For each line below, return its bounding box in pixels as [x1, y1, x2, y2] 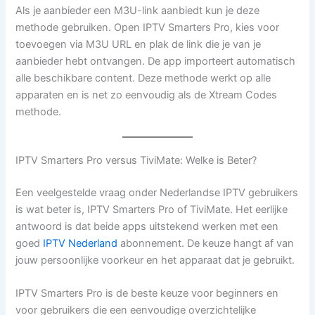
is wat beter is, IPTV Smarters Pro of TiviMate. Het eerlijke [15, 202, 288, 216]
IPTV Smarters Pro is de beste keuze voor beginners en [15, 287, 279, 300]
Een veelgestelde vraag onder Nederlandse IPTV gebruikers [15, 186, 299, 199]
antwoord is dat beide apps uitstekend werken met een [15, 219, 279, 233]
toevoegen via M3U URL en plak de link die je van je [15, 37, 262, 51]
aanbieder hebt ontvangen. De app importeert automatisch [15, 54, 296, 67]
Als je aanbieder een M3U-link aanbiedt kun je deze [15, 4, 260, 17]
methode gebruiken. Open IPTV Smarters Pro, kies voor [15, 20, 280, 34]
